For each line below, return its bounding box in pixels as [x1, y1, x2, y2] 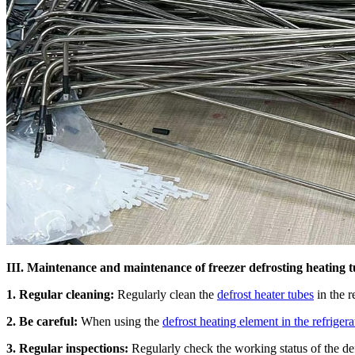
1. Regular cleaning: [6, 287, 114, 301]
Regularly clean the [114, 287, 217, 301]
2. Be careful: [6, 314, 78, 328]
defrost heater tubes [217, 287, 314, 301]
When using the [78, 314, 162, 328]
